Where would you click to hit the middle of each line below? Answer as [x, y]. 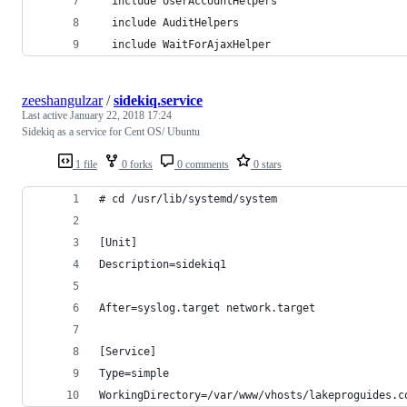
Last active [46, 115]
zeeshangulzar [62, 100]
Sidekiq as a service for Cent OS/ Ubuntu [111, 131]
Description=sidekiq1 [163, 264]
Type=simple [134, 373]
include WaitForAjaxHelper [185, 44]
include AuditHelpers [169, 22]
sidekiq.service [158, 100]
